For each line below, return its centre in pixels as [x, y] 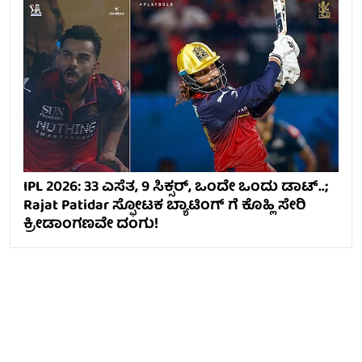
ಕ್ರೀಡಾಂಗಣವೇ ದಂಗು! [91, 225]
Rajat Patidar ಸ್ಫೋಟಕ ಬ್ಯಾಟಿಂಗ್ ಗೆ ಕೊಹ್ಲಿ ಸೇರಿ [165, 206]
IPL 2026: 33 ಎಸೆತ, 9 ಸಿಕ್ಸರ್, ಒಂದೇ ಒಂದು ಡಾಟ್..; [176, 187]
